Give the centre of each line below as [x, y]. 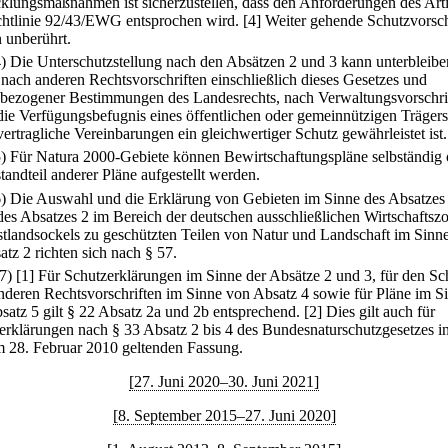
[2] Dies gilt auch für [369, 311]
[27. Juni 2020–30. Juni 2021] [224, 381]
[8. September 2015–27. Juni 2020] [224, 415]
